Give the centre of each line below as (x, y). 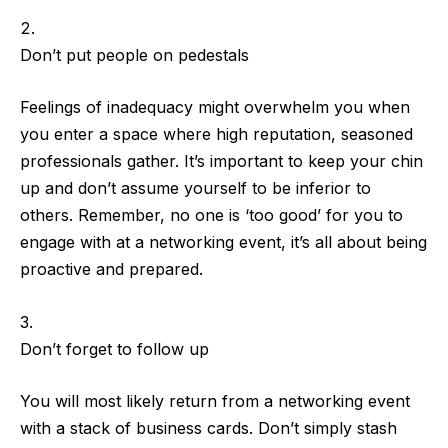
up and (49, 188)
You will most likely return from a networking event (215, 401)
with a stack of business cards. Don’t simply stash (208, 428)
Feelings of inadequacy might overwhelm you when (215, 107)
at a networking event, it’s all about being (269, 242)
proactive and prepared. (114, 269)
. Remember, (119, 215)
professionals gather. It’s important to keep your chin (221, 161)
